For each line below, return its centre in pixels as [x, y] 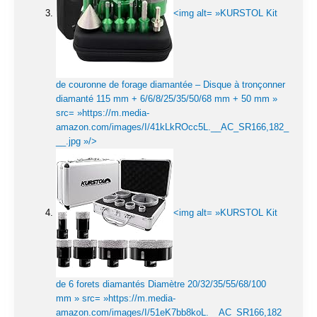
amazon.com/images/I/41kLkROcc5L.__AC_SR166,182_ [172, 127]
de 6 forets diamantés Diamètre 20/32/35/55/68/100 [161, 284]
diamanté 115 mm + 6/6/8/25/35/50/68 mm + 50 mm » [167, 99]
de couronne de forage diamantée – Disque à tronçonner [171, 85]
